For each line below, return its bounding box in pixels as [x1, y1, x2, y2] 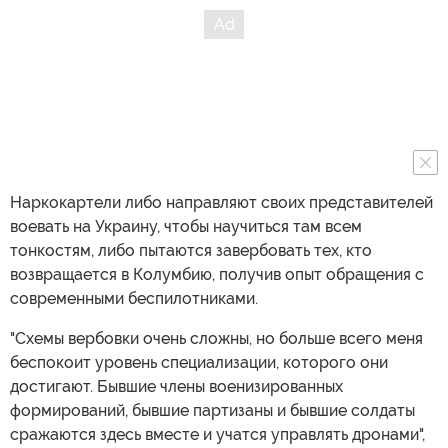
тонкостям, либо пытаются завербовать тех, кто [10, 240, 372, 260]
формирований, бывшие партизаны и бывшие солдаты [10, 400, 415, 420]
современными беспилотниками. [10, 288, 258, 308]
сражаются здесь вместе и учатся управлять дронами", [10, 424, 425, 444]
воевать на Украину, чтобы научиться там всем [10, 216, 362, 236]
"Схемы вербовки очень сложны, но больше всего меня [10, 328, 423, 348]
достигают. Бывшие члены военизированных [10, 376, 343, 396]
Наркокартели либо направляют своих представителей [10, 192, 433, 212]
